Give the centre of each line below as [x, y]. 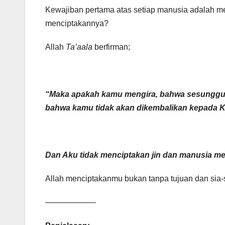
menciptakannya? [77, 24]
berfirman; [112, 47]
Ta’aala [80, 47]
